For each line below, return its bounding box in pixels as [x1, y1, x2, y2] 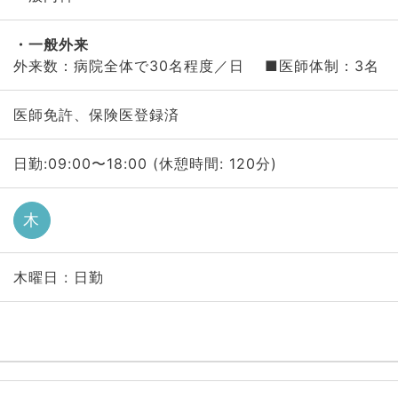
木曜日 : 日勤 [12, 268, 104, 286]
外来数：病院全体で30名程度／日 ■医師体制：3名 [12, 57, 379, 75]
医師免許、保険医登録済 [12, 106, 179, 123]
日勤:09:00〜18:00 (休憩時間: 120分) [12, 155, 277, 172]
